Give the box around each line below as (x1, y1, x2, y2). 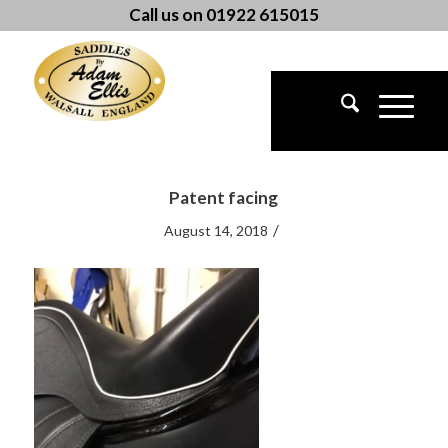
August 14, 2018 (163, 222, 268, 239)
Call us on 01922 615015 (128, 4, 319, 25)
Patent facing (169, 187, 279, 208)
